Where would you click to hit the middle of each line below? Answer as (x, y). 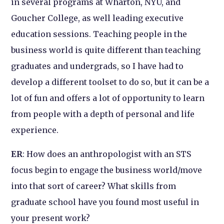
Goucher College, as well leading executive (97, 18)
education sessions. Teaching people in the (99, 34)
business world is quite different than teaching (106, 50)
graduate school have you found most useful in (105, 202)
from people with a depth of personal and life (103, 114)
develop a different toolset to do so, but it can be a (110, 82)
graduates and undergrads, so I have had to (97, 66)
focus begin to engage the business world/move (107, 170)
